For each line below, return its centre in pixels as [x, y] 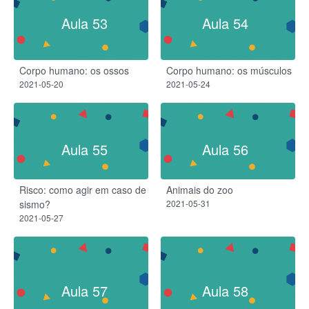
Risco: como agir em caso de [83, 190]
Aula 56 [225, 150]
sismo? [35, 205]
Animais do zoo [200, 190]
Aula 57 [84, 290]
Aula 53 [84, 23]
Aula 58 [225, 290]
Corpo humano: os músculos [229, 71]
